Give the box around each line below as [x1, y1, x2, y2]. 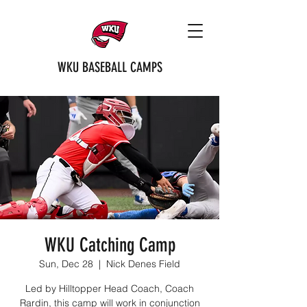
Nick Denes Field [106, 258, 180, 270]
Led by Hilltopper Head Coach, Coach [25, 282, 194, 295]
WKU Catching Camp [44, 234, 175, 256]
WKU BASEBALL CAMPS [57, 59, 162, 75]
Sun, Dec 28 [39, 258, 93, 270]
